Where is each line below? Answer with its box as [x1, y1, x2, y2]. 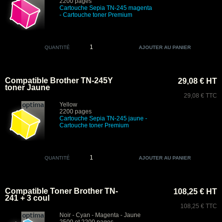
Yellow [59, 101, 77, 108]
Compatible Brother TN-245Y [5, 76, 113, 85]
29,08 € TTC [184, 92, 217, 99]
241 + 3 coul [5, 194, 50, 202]
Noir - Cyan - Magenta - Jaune [59, 212, 141, 219]
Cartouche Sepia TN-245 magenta [59, 4, 152, 11]
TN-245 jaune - [105, 115, 147, 122]
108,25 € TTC [180, 203, 217, 210]
